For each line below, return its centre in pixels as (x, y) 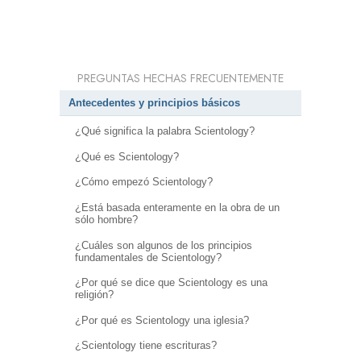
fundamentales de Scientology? (148, 257)
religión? (94, 295)
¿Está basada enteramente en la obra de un (177, 207)
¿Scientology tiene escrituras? (145, 346)
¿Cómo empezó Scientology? (143, 182)
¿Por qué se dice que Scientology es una (171, 283)
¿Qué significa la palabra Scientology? (164, 131)
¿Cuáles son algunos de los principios (163, 245)
